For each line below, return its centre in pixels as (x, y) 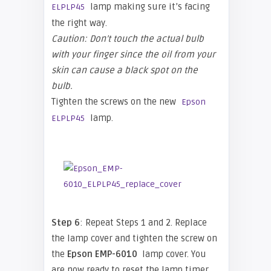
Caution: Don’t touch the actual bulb (128, 39)
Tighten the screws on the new (115, 102)
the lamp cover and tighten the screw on (134, 238)
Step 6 (66, 223)
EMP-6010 (117, 254)
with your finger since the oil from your (133, 54)
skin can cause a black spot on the (125, 70)
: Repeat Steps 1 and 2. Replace (143, 223)
